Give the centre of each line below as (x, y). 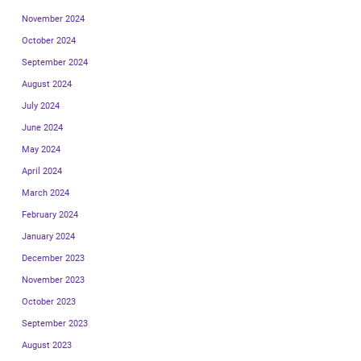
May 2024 (41, 150)
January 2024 (48, 237)
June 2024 (42, 128)
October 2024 (49, 41)
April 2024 (42, 172)
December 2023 (53, 259)
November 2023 (53, 280)
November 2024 (53, 19)
